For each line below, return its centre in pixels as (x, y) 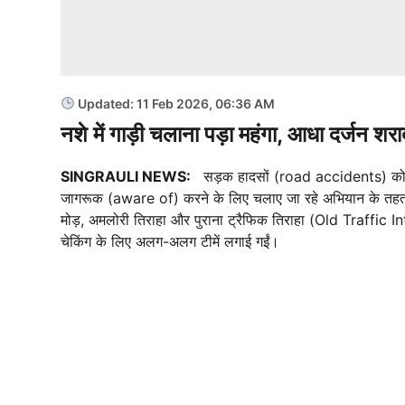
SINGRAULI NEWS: (127, 176)
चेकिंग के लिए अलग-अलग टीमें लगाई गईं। (170, 241)
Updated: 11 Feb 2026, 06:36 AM (174, 103)
